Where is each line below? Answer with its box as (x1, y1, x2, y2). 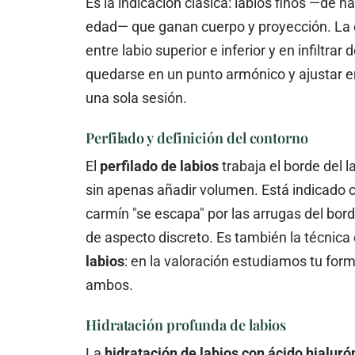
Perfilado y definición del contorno (86, 128, 308, 147)
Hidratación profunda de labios (86, 315, 287, 334)
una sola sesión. (86, 89, 187, 106)
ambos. (86, 276, 133, 293)
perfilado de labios (100, 157, 219, 174)
